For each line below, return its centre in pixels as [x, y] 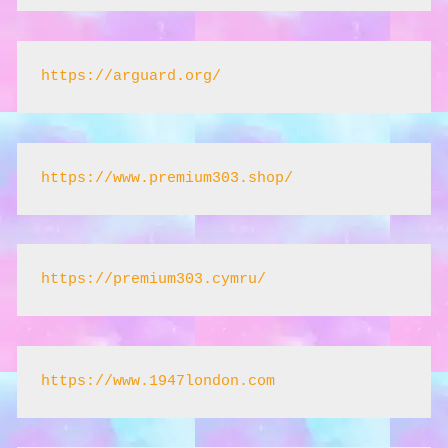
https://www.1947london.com [158, 381]
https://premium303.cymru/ [153, 280]
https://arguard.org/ [131, 76]
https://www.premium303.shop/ [167, 178]
